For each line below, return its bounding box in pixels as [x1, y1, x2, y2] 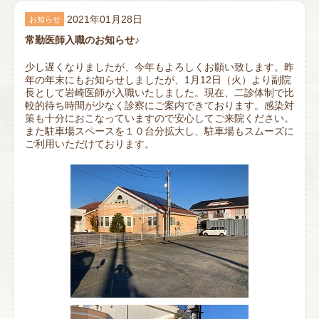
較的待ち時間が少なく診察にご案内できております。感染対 [25, 100, 294, 112]
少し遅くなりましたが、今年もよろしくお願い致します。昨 [25, 61, 294, 73]
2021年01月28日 [67, 14, 142, 26]
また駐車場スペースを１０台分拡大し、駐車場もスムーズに [25, 125, 294, 137]
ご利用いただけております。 [25, 138, 155, 150]
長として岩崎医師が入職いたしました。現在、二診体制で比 [25, 87, 294, 99]
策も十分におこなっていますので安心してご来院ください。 [25, 113, 294, 125]
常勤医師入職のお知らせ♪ [25, 34, 140, 46]
